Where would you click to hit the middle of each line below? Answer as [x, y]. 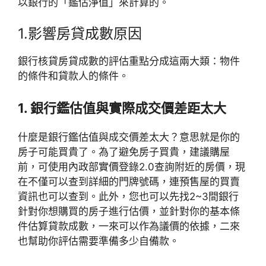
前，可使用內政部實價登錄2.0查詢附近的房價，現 [132, 167]
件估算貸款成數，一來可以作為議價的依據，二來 [129, 227]
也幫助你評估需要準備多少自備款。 [99, 241]
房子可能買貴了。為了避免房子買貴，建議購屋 [124, 152]
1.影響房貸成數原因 [80, 33]
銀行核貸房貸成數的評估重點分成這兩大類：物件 [129, 61]
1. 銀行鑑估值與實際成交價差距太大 [122, 108]
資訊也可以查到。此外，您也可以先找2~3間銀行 [128, 197]
